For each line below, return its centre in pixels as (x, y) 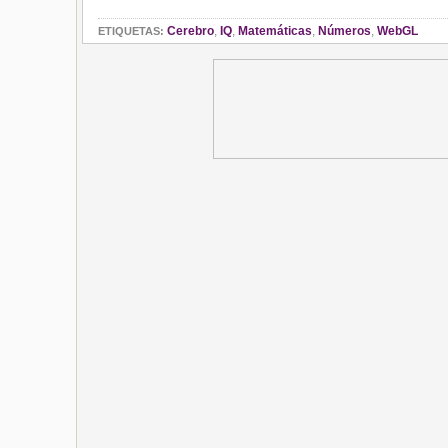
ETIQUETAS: (131, 31)
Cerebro (190, 31)
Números (344, 31)
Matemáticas (275, 31)
